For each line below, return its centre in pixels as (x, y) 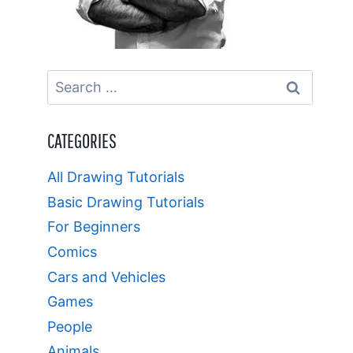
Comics (72, 252)
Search (70, 80)
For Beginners (94, 227)
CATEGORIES (82, 140)
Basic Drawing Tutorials (126, 202)
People (70, 326)
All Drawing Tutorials (116, 177)
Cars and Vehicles (107, 277)
